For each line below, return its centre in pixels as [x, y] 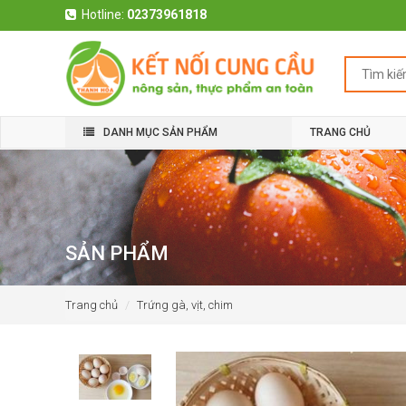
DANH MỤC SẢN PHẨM [160, 132]
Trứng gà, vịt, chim [185, 305]
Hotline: [104, 14]
